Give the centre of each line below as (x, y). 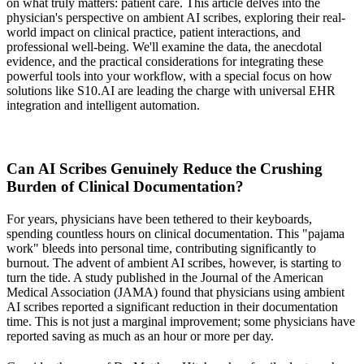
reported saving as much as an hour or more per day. (140, 336)
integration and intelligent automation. (103, 105)
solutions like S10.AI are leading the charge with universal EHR (171, 90)
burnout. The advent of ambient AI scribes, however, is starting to (174, 262)
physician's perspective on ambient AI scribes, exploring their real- (176, 17)
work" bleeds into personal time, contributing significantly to (161, 248)
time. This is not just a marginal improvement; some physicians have (181, 321)
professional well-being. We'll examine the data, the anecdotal (164, 46)
